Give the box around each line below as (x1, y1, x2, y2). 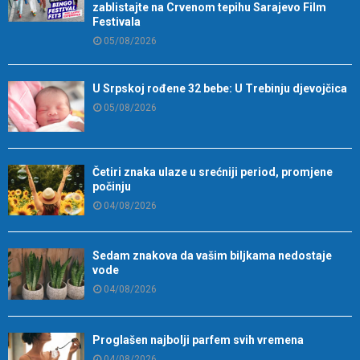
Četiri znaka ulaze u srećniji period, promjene (92, 166, 333, 179)
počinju (92, 180, 131, 194)
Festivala (92, 14, 141, 28)
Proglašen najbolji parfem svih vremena (92, 333, 304, 346)
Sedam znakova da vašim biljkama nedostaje (92, 249, 332, 263)
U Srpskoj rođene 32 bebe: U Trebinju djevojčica (92, 81, 347, 95)
